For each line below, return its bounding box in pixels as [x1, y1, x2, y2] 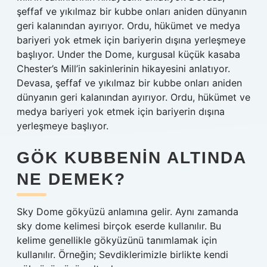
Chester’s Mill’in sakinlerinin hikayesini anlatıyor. [17, 63, 230, 74]
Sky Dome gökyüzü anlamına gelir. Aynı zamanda [17, 206, 238, 218]
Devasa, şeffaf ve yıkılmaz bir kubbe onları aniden [17, 77, 242, 89]
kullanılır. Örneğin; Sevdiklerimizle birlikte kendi [17, 249, 228, 260]
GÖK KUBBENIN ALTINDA [17, 148, 246, 167]
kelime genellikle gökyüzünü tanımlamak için [17, 234, 217, 246]
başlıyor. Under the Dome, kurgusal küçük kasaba [17, 48, 240, 60]
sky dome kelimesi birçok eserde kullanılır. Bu [17, 220, 221, 232]
